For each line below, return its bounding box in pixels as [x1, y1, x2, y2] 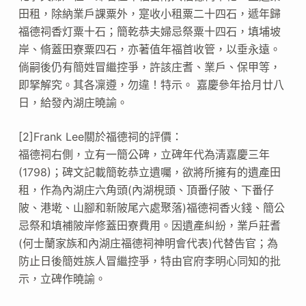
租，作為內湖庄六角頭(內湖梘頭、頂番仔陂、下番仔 [18, 182, 274, 197]
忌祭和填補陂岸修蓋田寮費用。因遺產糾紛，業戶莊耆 [18, 218, 281, 232]
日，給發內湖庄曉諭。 [18, 95, 128, 109]
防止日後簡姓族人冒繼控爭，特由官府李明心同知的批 [18, 253, 281, 268]
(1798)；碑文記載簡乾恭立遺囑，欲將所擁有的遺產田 [18, 165, 281, 179]
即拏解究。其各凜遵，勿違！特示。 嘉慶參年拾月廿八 [18, 77, 284, 92]
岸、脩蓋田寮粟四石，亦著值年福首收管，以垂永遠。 [18, 42, 281, 56]
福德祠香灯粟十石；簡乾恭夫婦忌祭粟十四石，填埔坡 [18, 24, 281, 38]
